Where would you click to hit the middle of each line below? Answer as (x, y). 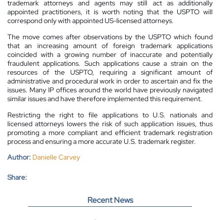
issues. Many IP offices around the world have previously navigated (110, 90)
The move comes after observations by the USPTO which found (110, 37)
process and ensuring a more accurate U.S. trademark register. (102, 142)
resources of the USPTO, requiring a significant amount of (110, 72)
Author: (19, 157)
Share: (17, 178)
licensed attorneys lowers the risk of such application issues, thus (110, 124)
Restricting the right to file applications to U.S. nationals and (110, 115)
